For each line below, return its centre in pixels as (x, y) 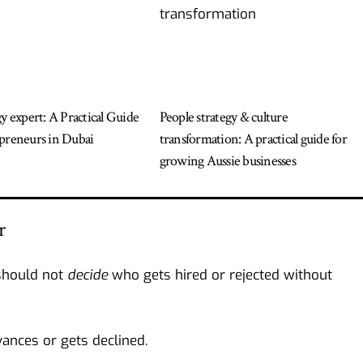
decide (88, 275)
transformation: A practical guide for (253, 139)
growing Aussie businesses (227, 160)
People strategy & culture (223, 117)
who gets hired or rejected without (220, 275)
